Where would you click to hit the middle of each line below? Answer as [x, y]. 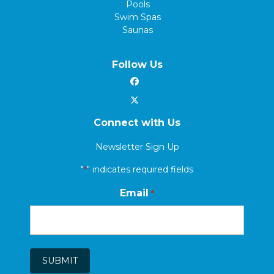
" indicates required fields [140, 170]
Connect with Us [137, 123]
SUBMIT [60, 261]
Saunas [138, 30]
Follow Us [137, 65]
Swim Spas [138, 17]
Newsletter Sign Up [137, 147]
